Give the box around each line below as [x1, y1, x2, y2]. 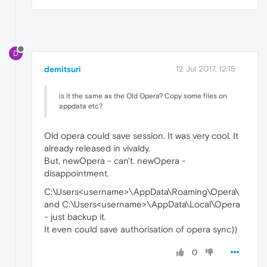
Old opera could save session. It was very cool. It [44, 130, 238, 141]
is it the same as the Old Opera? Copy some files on [59, 91, 227, 100]
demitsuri [44, 64, 81, 74]
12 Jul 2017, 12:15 [176, 64, 235, 73]
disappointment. [44, 167, 109, 178]
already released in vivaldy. [44, 142, 150, 153]
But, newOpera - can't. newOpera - [44, 155, 186, 166]
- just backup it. [44, 211, 106, 222]
